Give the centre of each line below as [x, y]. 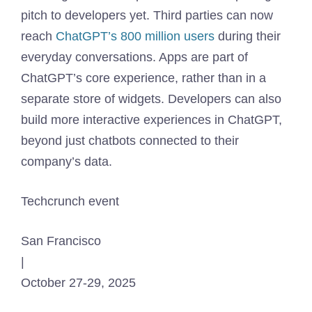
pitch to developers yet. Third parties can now [147, 15]
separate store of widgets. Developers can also [151, 99]
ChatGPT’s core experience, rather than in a [143, 78]
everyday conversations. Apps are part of [134, 57]
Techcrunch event [70, 201]
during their [248, 36]
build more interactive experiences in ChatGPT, [151, 120]
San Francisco [61, 241]
